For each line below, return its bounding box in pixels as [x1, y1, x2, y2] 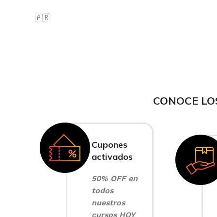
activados [92, 151, 133, 162]
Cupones [92, 139, 127, 150]
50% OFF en [92, 174, 138, 183]
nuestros [92, 198, 125, 207]
